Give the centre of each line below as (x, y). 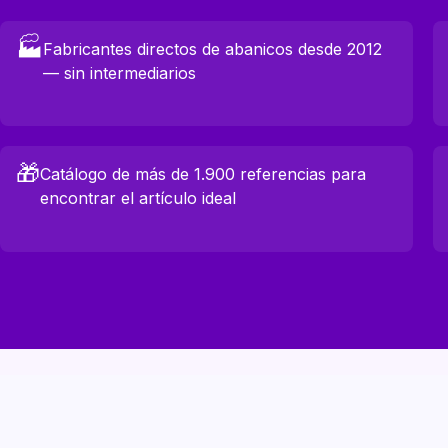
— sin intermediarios (119, 72)
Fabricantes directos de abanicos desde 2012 (212, 48)
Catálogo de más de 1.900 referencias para (203, 174)
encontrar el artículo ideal (138, 198)
